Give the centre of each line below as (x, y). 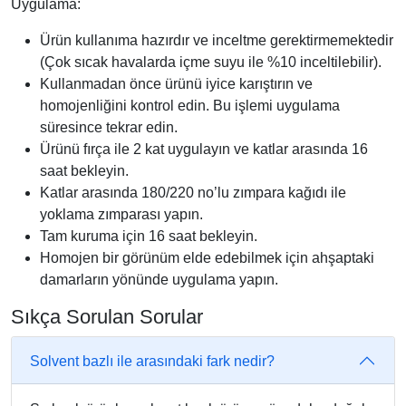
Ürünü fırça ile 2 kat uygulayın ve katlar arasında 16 (204, 150)
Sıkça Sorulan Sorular (107, 317)
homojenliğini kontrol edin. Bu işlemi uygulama (190, 106)
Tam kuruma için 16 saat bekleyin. (149, 237)
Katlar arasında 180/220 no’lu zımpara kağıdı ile (193, 193)
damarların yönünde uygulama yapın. (159, 280)
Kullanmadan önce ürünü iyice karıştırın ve (176, 84)
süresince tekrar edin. (109, 128)
